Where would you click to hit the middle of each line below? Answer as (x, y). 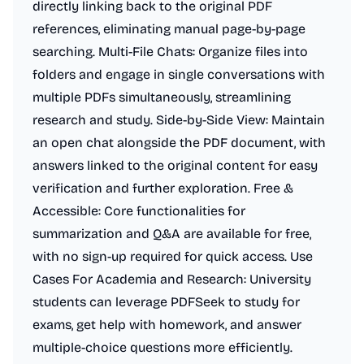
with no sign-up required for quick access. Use (173, 256)
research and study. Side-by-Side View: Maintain (179, 120)
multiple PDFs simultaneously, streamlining (162, 97)
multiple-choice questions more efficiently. (162, 347)
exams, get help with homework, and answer (167, 325)
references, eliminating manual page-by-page (169, 29)
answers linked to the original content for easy (175, 165)
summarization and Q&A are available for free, (172, 234)
